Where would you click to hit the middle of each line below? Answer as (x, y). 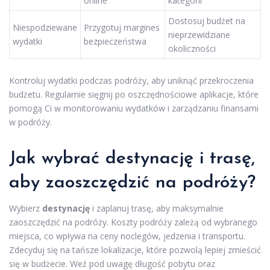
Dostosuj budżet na (207, 20)
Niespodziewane (45, 27)
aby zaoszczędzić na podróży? (132, 183)
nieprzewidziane (199, 34)
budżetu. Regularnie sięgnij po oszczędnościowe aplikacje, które (134, 94)
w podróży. (30, 122)
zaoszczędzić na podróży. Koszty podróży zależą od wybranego (133, 222)
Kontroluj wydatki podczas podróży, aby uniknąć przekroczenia (131, 80)
